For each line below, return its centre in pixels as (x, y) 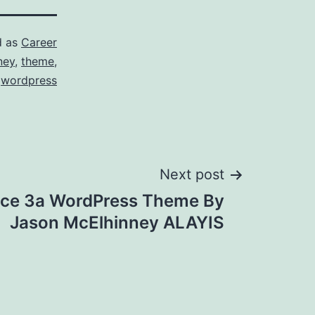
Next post (192, 175)
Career (39, 43)
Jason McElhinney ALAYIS (117, 223)
